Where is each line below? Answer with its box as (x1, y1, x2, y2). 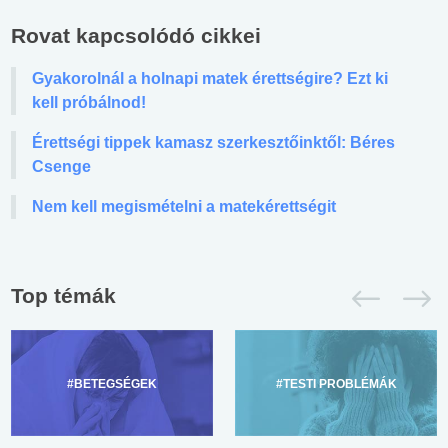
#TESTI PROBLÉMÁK (275, 376, 397, 391)
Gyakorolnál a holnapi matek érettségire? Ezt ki (32, 69, 388, 87)
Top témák (11, 283, 116, 307)
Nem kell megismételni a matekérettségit (32, 197, 336, 215)
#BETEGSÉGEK (67, 376, 157, 391)
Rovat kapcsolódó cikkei (11, 23, 261, 47)
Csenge (32, 157, 91, 175)
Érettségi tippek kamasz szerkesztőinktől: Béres (32, 133, 395, 151)
